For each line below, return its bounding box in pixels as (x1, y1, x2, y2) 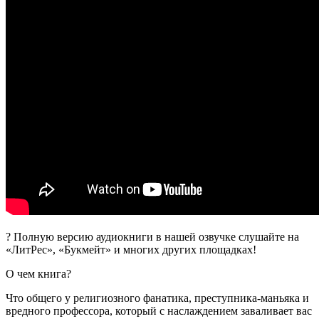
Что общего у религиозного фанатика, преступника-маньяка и (6, 291, 309, 304)
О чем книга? (6, 267, 71, 280)
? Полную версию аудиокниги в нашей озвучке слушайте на (6, 230, 299, 243)
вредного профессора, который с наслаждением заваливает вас (6, 304, 312, 317)
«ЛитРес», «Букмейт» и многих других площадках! (6, 243, 256, 256)
